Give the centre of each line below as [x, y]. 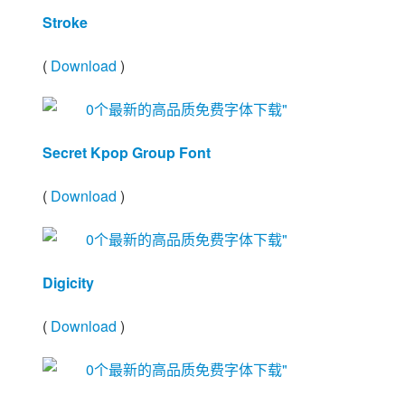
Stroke [65, 22]
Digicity [68, 283]
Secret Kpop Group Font [127, 152]
